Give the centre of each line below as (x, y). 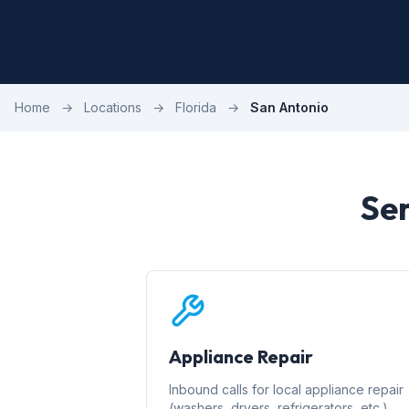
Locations (113, 107)
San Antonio (289, 107)
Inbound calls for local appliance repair (286, 389)
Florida (196, 107)
